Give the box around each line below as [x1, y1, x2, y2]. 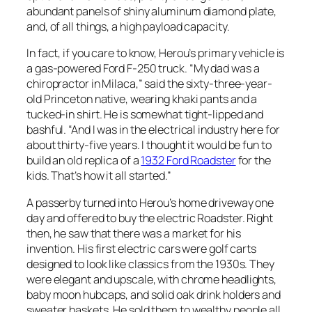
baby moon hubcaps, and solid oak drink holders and [26, 286, 281, 302]
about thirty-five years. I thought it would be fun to [26, 137, 272, 153]
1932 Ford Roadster [141, 153, 236, 169]
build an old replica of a [26, 153, 141, 169]
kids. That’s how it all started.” [26, 168, 171, 184]
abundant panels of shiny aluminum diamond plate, [26, 3, 277, 19]
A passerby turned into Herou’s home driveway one [26, 194, 274, 210]
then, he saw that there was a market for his [26, 225, 241, 241]
